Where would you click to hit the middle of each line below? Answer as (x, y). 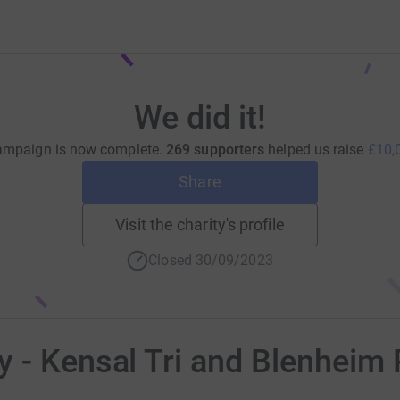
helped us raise (318, 150)
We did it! (200, 118)
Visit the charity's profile (200, 225)
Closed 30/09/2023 (211, 260)
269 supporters (216, 150)
